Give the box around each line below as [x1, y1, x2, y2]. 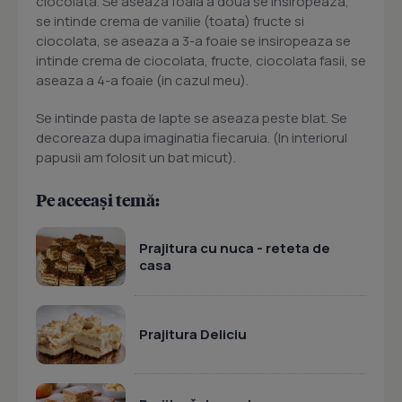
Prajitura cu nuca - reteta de [139, 238, 330, 258]
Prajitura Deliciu [139, 325, 247, 344]
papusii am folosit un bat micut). [36, 148, 236, 167]
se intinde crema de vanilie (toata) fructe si [36, 12, 304, 31]
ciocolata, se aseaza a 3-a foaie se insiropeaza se [36, 31, 351, 50]
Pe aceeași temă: [36, 189, 160, 210]
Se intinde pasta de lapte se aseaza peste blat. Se [36, 109, 347, 127]
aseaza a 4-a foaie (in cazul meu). [36, 71, 249, 90]
